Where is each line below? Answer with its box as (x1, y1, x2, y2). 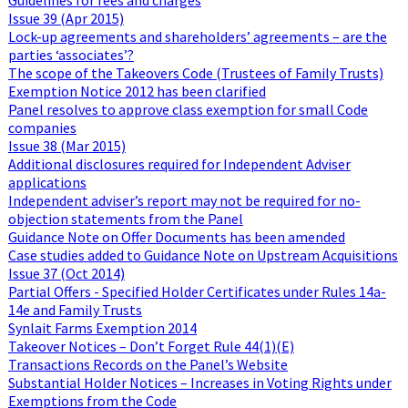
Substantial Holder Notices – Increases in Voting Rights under (7, 372, 392, 392)
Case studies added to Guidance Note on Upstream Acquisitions (7, 245, 398, 264)
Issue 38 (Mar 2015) (7, 136, 126, 155)
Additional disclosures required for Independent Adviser (7, 154, 351, 173)
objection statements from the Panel (7, 209, 243, 228)
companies (7, 117, 76, 137)
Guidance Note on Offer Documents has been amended (7, 227, 345, 246)
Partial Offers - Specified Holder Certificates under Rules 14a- (7, 281, 386, 301)
